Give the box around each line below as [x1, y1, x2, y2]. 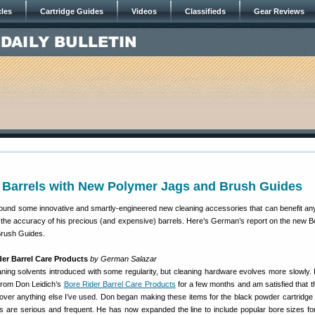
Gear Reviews [254, 7, 304, 15]
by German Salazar [90, 255, 157, 263]
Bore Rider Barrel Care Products [63, 280, 176, 288]
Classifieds [185, 7, 226, 15]
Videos [131, 7, 157, 15]
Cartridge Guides [40, 7, 103, 15]
